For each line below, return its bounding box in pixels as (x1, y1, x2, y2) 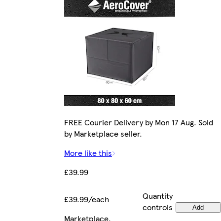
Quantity (143, 190, 173, 202)
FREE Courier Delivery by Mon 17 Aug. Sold (64, 116, 213, 128)
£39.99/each (64, 193, 109, 205)
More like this (64, 147, 112, 159)
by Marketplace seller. (64, 128, 142, 140)
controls (143, 201, 173, 213)
